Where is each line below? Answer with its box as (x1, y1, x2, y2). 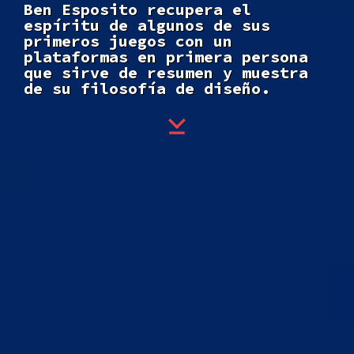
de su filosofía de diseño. (24, 77, 270, 98)
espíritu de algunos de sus (24, 14, 270, 35)
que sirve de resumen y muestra (24, 62, 308, 82)
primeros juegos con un (24, 30, 232, 51)
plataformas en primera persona (24, 46, 308, 66)
